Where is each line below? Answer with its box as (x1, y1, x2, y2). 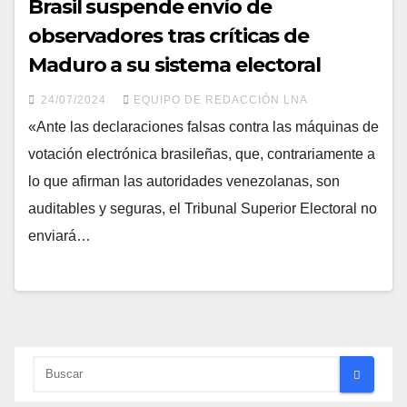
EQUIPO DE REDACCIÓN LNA (134, 93, 308, 106)
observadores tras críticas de (28, 23, 310, 48)
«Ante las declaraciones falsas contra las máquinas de (28, 118, 379, 134)
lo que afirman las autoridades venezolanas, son (28, 173, 340, 189)
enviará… (28, 227, 91, 243)
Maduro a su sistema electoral (28, 52, 322, 77)
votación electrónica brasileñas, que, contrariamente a (28, 145, 375, 162)
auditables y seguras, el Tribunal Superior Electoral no (28, 200, 377, 216)
